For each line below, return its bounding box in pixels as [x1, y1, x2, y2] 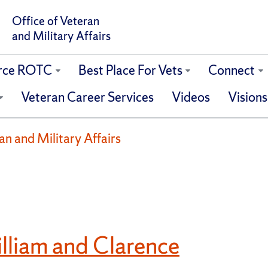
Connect [208, 62, 255, 80]
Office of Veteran [11, 13, 99, 29]
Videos [171, 89, 210, 106]
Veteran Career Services [20, 89, 154, 106]
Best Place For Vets [78, 62, 182, 80]
